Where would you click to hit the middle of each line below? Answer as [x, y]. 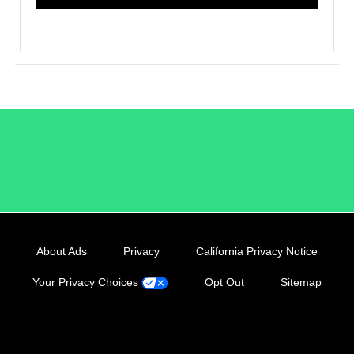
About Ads [61, 251]
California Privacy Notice [256, 251]
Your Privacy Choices [87, 282]
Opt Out [225, 282]
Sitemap [301, 282]
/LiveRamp [177, 156]
